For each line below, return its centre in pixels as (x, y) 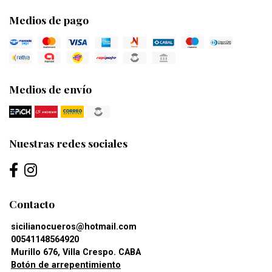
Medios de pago (49, 19)
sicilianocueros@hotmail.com (74, 227)
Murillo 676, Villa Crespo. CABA (76, 253)
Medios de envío (50, 89)
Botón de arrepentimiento (66, 265)
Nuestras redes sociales (68, 143)
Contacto (32, 204)
